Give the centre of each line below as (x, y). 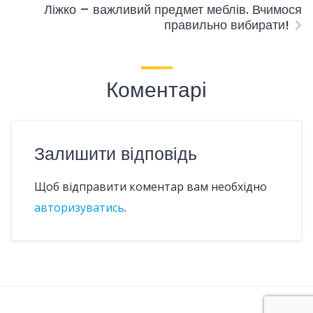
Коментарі (156, 90)
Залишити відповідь (116, 154)
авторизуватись (79, 208)
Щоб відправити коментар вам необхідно (151, 187)
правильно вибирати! (227, 25)
